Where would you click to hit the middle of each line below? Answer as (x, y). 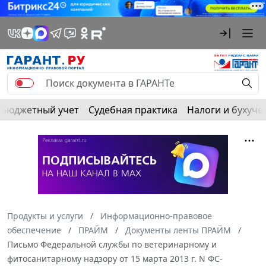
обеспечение (34, 230)
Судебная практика (133, 110)
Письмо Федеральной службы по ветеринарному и (112, 244)
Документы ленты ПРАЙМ (178, 230)
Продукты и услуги (45, 216)
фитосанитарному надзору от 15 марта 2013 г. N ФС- (115, 258)
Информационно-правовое (156, 216)
